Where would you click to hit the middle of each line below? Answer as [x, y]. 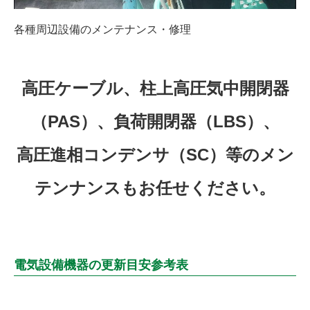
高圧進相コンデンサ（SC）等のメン [155, 155]
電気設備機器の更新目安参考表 [101, 265]
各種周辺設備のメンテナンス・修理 [102, 30]
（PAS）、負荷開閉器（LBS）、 [155, 122]
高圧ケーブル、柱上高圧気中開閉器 [155, 89]
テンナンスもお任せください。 [155, 188]
